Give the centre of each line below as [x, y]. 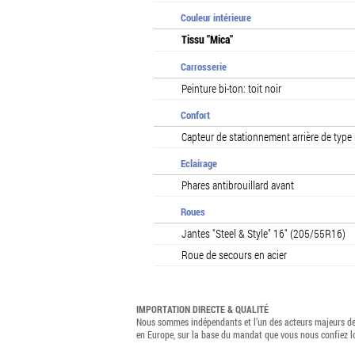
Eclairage [199, 163]
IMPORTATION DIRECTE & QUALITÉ [202, 309]
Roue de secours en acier [234, 255]
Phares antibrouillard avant [238, 185]
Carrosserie [204, 67]
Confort [195, 115]
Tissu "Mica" [207, 39]
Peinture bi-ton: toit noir [231, 88]
